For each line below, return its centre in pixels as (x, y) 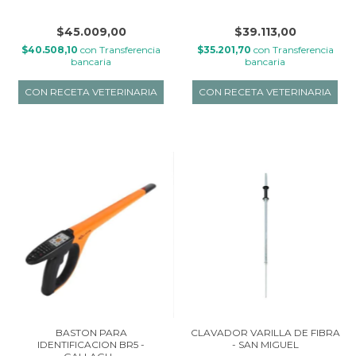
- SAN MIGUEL (265, 344)
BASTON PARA (91, 332)
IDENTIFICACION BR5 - (91, 344)
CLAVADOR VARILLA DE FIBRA (265, 332)
